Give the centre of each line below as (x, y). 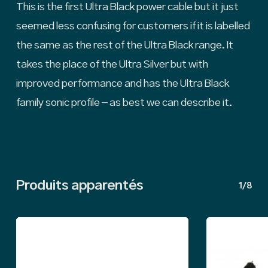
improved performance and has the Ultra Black (122, 83)
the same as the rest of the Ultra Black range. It (124, 45)
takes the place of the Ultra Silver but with (112, 64)
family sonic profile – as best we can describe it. (124, 103)
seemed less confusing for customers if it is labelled (133, 26)
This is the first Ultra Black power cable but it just (127, 7)
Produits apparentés (80, 185)
